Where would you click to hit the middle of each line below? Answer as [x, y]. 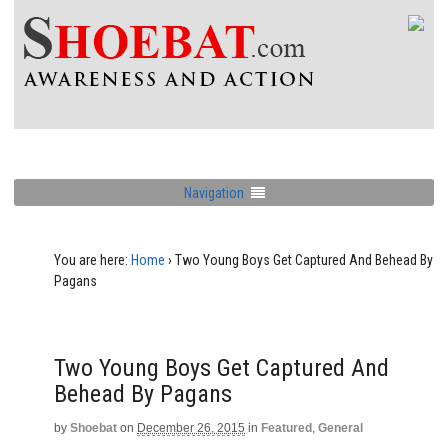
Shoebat [93, 428]
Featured [286, 428]
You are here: [91, 260]
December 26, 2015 [191, 428]
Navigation [213, 192]
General [340, 428]
